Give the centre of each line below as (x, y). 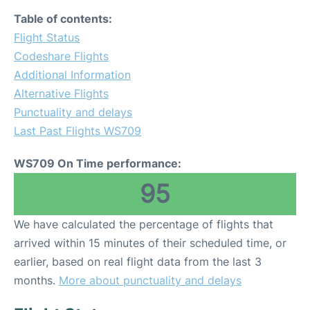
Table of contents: (63, 19)
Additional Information (72, 75)
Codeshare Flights (61, 56)
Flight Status (47, 38)
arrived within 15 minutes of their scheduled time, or (150, 243)
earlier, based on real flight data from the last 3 (138, 262)
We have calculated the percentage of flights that (144, 225)
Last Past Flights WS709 (77, 131)
